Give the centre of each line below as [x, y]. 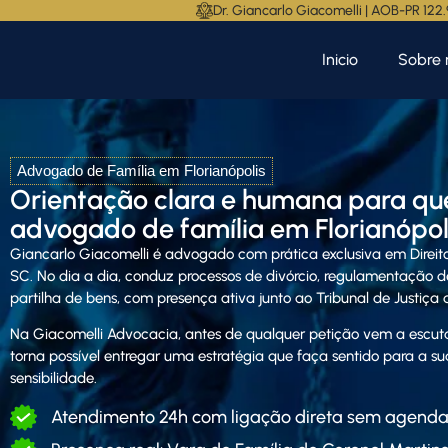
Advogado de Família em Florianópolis [141, 170]
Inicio [340, 59]
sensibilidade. [53, 378]
